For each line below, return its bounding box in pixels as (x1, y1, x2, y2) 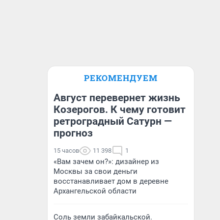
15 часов (54, 147, 79, 154)
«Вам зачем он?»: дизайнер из (54, 157, 159, 166)
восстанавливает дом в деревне (54, 177, 168, 186)
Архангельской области (54, 187, 137, 195)
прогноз (54, 127, 93, 139)
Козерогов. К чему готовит (54, 104, 186, 115)
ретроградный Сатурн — (54, 115, 172, 127)
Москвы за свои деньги (54, 167, 137, 176)
